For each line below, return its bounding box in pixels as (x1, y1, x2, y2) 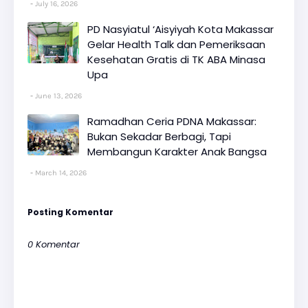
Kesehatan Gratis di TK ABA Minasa (87, 52, 265, 67)
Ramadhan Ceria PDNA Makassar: (87, 114, 256, 129)
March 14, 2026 (35, 168, 87, 178)
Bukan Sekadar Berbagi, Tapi (87, 129, 231, 144)
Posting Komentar (27, 206, 113, 219)
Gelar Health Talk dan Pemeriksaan (87, 37, 265, 52)
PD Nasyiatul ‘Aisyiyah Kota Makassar (87, 22, 274, 37)
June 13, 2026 (35, 91, 82, 101)
